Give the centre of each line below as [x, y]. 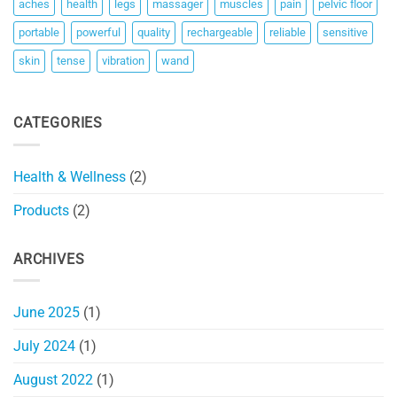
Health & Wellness [70, 176]
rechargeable [220, 33]
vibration [123, 61]
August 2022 [53, 380]
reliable [288, 33]
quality [154, 33]
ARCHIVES [49, 259]
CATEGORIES [58, 123]
